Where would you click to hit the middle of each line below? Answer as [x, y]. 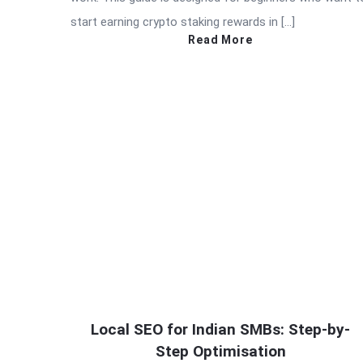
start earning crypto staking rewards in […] [183, 22]
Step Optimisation [220, 351]
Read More [220, 40]
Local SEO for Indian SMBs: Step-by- [220, 329]
